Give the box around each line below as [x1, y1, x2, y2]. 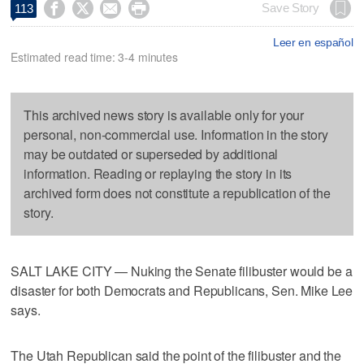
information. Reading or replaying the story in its [24, 163, 292, 183]
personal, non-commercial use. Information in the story [24, 124, 328, 144]
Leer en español [272, 35, 353, 49]
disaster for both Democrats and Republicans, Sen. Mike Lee [11, 280, 353, 300]
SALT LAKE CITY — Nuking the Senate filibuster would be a [11, 261, 353, 280]
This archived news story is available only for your [24, 105, 305, 124]
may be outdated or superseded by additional [24, 144, 279, 163]
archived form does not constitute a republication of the [24, 183, 331, 202]
